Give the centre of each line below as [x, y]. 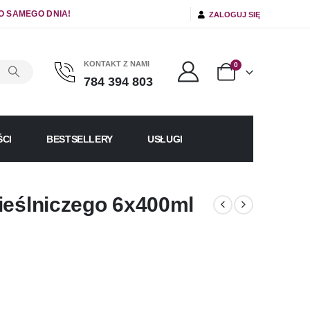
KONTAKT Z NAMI [116, 64]
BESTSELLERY [80, 139]
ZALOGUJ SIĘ [232, 14]
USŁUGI [165, 139]
